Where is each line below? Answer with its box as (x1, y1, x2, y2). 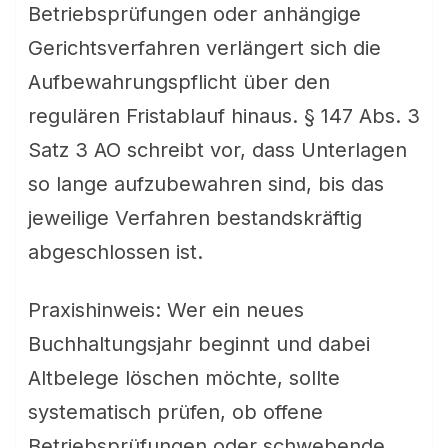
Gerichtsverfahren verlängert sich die (28, 36, 381, 60)
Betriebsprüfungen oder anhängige (28, 2, 361, 26)
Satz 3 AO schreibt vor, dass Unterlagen (28, 138, 407, 162)
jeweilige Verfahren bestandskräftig (28, 206, 362, 230)
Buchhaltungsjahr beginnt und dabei (28, 332, 370, 356)
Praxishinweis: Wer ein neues (28, 298, 304, 322)
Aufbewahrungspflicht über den (28, 70, 330, 94)
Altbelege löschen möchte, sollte (28, 366, 340, 390)
